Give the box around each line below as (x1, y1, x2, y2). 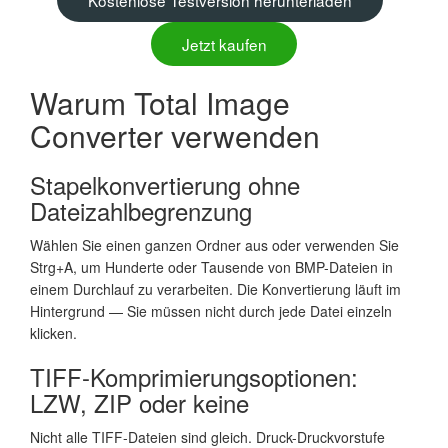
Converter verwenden (30, 113, 320, 157)
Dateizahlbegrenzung (30, 192, 252, 228)
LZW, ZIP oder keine (30, 384, 249, 420)
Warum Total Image (30, 80, 290, 124)
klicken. (30, 322, 77, 343)
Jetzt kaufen (181, 32, 267, 55)
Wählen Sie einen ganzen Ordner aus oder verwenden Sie (30, 234, 399, 255)
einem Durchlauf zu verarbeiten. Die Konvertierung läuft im (30, 278, 401, 299)
